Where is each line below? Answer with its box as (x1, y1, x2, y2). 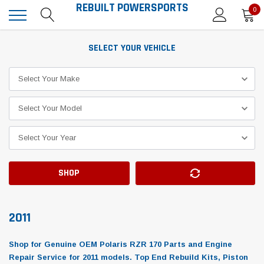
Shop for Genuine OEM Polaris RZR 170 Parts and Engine (9, 240, 232, 249)
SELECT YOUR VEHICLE (88, 42, 176, 54)
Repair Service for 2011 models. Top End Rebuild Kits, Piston (9, 253, 248, 262)
